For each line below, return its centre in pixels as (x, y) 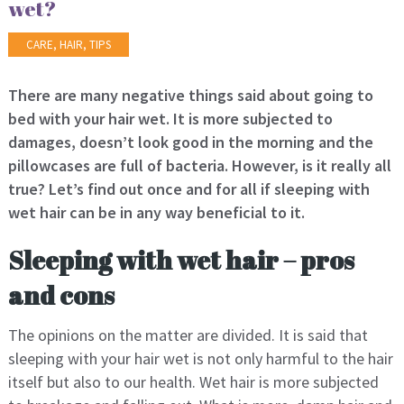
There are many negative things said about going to (190, 96)
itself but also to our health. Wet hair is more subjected (193, 382)
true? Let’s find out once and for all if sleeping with (188, 189)
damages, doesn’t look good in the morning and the (190, 142)
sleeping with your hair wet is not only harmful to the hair (200, 359)
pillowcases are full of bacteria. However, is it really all (199, 166)
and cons (61, 295)
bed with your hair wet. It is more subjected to (170, 119)
